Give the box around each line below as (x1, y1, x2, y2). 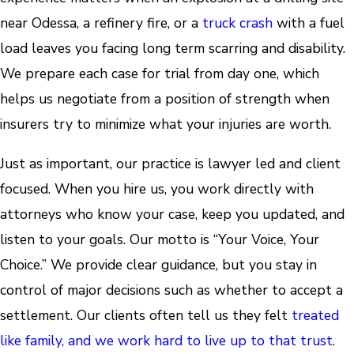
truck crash (202, 13, 273, 33)
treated (292, 305, 339, 325)
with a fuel (273, 13, 345, 33)
